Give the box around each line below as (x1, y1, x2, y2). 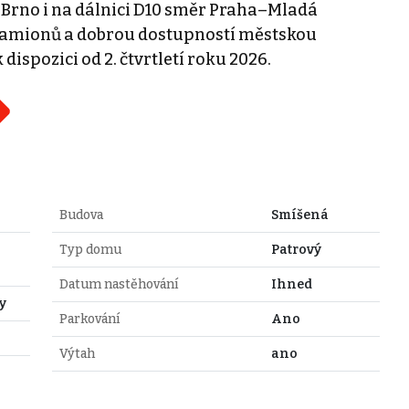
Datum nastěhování (58, 276, 178, 292)
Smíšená (270, 206, 329, 223)
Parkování (58, 310, 120, 327)
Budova (58, 206, 103, 223)
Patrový (270, 241, 321, 257)
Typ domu (58, 241, 121, 257)
